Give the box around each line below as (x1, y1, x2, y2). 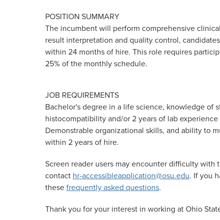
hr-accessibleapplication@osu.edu (73, 170, 190, 181)
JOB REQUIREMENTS (45, 89, 119, 101)
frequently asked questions (66, 182, 159, 193)
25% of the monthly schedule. (45, 58, 147, 69)
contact (45, 170, 73, 181)
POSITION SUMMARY (45, 11, 119, 22)
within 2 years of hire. (45, 137, 119, 148)
